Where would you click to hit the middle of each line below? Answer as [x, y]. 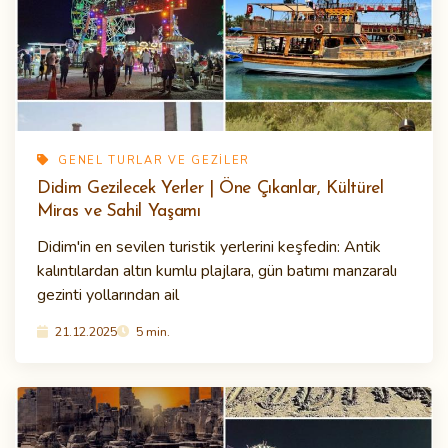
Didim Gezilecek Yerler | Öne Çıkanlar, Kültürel [210, 189]
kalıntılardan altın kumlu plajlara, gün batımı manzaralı [217, 271]
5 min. [151, 332]
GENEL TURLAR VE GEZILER [152, 161]
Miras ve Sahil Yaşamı [119, 212]
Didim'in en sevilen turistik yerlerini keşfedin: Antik [209, 247]
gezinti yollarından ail [108, 295]
